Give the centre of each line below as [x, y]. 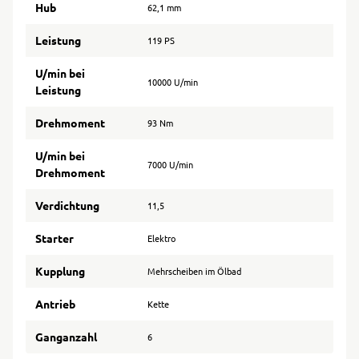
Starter [54, 238]
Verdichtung [67, 206]
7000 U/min [170, 165]
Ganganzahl [66, 337]
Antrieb [55, 304]
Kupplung [60, 271]
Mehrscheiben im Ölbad [194, 271]
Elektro [161, 238]
